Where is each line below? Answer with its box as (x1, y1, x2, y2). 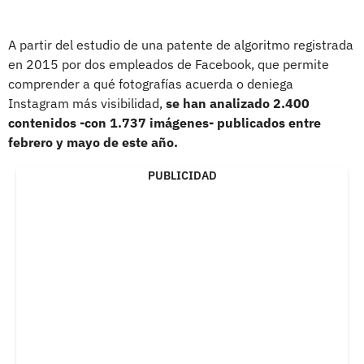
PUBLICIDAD (147, 167, 217, 183)
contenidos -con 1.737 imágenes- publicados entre (8, 114, 321, 131)
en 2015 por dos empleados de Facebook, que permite (8, 55, 329, 72)
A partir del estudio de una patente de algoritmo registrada (8, 36, 353, 53)
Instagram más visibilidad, (8, 94, 166, 111)
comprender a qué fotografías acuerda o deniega (8, 75, 293, 92)
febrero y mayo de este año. (8, 133, 178, 150)
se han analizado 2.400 (166, 94, 310, 111)
